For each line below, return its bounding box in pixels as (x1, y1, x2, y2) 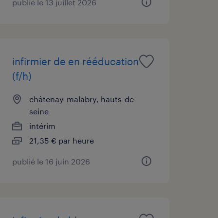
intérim (29, 121, 55, 130)
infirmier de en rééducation (12, 55, 139, 67)
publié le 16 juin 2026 (12, 156, 90, 166)
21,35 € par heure (29, 135, 94, 145)
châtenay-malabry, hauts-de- (29, 94, 137, 104)
